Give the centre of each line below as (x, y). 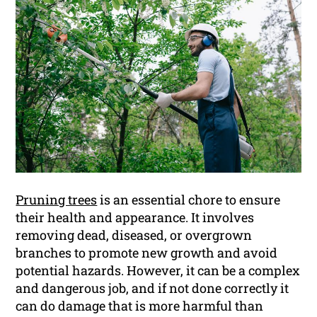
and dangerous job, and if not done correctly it (152, 288)
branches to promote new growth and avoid (147, 252)
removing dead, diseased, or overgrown (134, 235)
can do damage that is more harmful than (140, 305)
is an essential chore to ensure (189, 199)
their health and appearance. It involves (135, 217)
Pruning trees (57, 199)
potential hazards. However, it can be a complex (158, 270)
